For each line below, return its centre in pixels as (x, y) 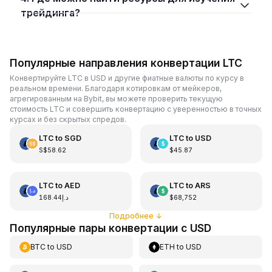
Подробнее (131, 216)
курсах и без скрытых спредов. (68, 119)
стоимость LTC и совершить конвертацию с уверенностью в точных (136, 109)
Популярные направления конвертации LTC (126, 63)
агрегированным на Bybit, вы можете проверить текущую (116, 98)
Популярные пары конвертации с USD (110, 228)
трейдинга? (50, 13)
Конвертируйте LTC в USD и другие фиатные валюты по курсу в (127, 78)
